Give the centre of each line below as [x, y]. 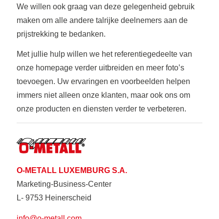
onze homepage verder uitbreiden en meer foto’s [100, 68]
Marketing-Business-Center [64, 184]
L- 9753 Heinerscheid [54, 198]
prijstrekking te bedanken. [61, 34]
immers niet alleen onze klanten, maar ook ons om [103, 95]
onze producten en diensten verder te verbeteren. [101, 109]
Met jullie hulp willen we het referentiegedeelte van [104, 54]
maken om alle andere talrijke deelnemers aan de [102, 20]
